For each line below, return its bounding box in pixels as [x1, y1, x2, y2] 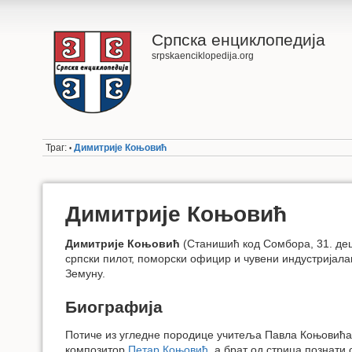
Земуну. [65, 267, 105, 280]
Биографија [65, 297, 163, 316]
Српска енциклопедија [151, 31, 325, 49]
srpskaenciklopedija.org [151, 50, 254, 61]
